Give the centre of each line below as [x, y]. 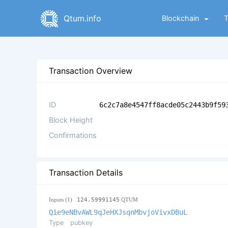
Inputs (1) [63, 200]
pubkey [81, 223]
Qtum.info [82, 18]
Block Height [71, 120]
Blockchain [180, 18]
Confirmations [73, 135]
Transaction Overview [90, 71]
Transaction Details [85, 173]
